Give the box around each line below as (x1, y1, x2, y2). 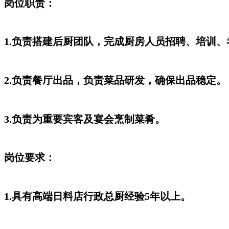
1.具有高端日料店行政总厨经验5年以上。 (4, 191, 191, 202)
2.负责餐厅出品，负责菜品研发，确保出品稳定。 (4, 75, 226, 86)
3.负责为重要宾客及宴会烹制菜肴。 (4, 113, 165, 125)
